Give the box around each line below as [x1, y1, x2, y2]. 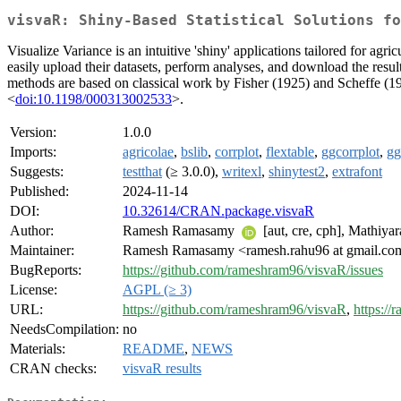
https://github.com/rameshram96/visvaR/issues [123, 262, 383, 278]
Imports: [10, 144, 56, 160]
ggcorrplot [321, 144, 380, 160]
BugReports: [10, 262, 81, 278]
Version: [10, 124, 56, 141]
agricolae [123, 144, 174, 160]
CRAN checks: [10, 361, 97, 377]
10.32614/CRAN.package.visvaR [123, 203, 314, 219]
